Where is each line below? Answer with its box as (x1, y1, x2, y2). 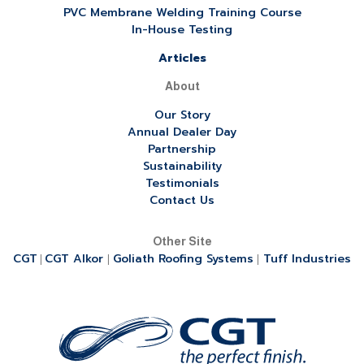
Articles (158, 49, 206, 67)
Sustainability (142, 157, 222, 175)
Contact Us (149, 191, 214, 209)
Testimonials (145, 174, 219, 192)
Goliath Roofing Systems (113, 249, 253, 267)
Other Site (152, 234, 212, 248)
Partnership (148, 140, 216, 158)
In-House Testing (132, 20, 232, 38)
